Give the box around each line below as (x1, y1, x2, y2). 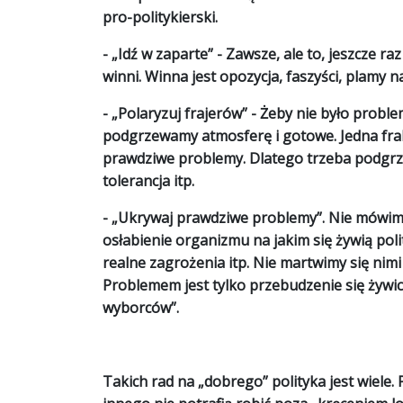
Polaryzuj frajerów (118, 103, 242, 123)
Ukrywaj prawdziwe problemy (118, 208, 317, 228)
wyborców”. (103, 298, 179, 318)
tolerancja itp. (103, 171, 194, 191)
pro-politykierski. (103, 7, 218, 27)
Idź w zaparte (118, 44, 208, 64)
